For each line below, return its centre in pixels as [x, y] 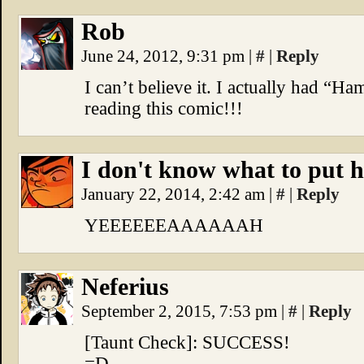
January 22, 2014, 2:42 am [175, 194]
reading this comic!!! [164, 108]
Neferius [125, 287]
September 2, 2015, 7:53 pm [181, 311]
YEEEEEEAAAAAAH [174, 225]
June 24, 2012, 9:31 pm [165, 56]
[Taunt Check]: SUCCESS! [187, 342]
